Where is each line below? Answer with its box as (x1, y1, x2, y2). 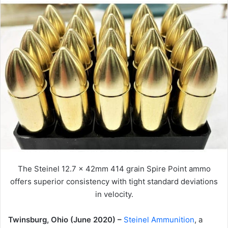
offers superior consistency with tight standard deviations (10, 177, 218, 187)
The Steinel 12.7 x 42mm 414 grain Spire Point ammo (17, 164, 211, 174)
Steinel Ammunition (124, 215, 194, 225)
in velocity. (95, 189, 133, 199)
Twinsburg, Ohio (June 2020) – (8, 215, 124, 225)
